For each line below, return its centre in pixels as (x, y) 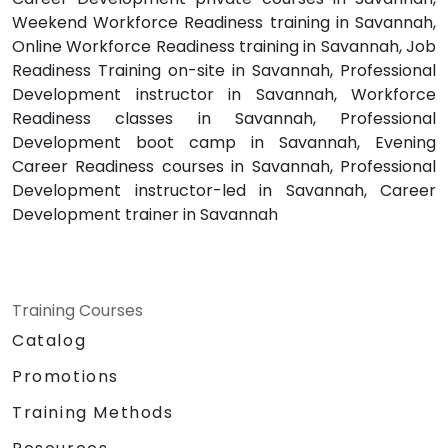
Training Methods (93, 412)
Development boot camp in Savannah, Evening (224, 142)
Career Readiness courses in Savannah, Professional (224, 166)
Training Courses (77, 310)
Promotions (65, 376)
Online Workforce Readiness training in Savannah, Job (224, 46)
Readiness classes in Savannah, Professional (224, 118)
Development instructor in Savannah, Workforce (224, 94)
